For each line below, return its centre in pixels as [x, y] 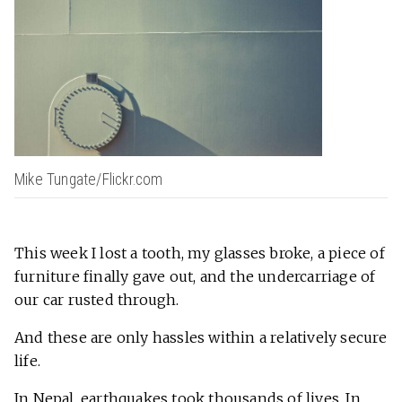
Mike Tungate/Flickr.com [89, 180]
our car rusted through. [97, 300]
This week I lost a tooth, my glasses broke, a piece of [200, 253]
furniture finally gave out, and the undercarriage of [195, 277]
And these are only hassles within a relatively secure [201, 338]
